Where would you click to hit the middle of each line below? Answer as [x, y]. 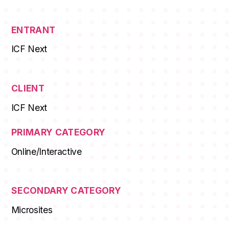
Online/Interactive [46, 151]
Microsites [32, 210]
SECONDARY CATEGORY [66, 191]
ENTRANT [33, 30]
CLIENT [28, 88]
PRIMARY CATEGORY [58, 132]
